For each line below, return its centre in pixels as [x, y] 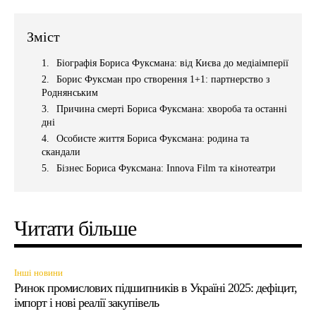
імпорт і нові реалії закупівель [86, 303]
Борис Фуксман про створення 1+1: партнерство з [163, 80]
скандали [61, 152]
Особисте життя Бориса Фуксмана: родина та [153, 139]
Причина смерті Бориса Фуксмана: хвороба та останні [172, 109]
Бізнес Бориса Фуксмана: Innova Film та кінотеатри [166, 169]
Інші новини [38, 273]
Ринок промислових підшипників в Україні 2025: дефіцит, [156, 288]
